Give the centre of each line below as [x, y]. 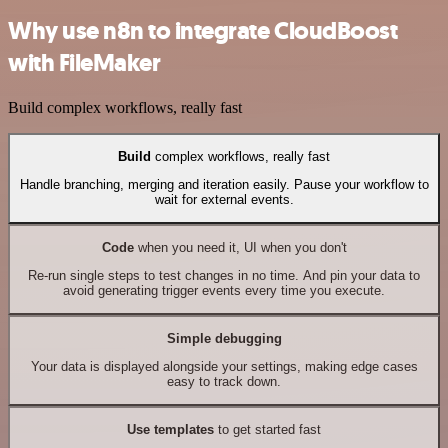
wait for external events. [224, 200]
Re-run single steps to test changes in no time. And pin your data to [224, 276]
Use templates [170, 429]
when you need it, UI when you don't [240, 247]
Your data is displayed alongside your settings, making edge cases [224, 367]
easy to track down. [224, 382]
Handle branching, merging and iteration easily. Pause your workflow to [224, 185]
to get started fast [267, 429]
